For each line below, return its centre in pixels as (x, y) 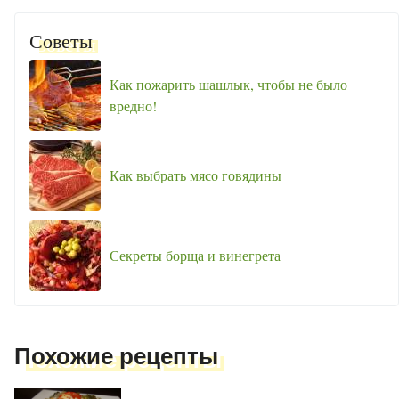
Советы (61, 41)
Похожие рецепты (116, 357)
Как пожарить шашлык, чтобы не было (228, 85)
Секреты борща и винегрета (195, 256)
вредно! (133, 106)
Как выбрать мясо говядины (195, 175)
